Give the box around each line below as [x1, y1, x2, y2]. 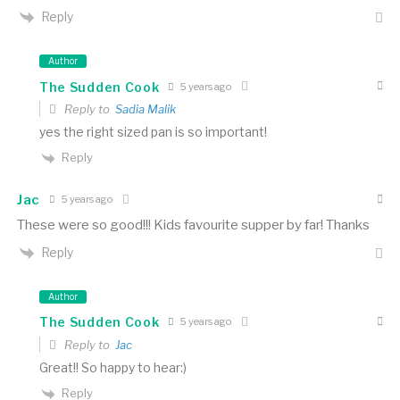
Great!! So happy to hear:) [38, 359, 187, 375]
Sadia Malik [114, 102, 176, 117]
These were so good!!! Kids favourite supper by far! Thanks [16, 216, 370, 233]
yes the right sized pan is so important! [38, 124, 267, 140]
